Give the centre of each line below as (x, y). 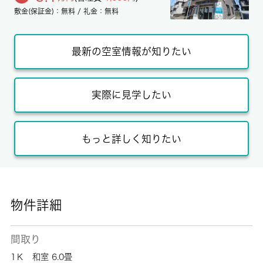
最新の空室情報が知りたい (131, 52)
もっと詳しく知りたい (131, 139)
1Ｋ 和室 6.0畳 (41, 257)
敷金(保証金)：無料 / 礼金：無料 (66, 11)
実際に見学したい (131, 95)
